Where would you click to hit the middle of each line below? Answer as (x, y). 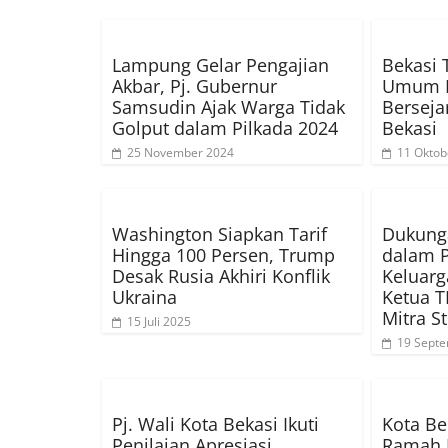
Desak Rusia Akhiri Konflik (221, 276)
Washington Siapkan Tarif (219, 234)
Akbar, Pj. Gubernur (194, 86)
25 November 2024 (180, 153)
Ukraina (144, 297)
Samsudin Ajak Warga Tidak (228, 107)
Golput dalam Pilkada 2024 (225, 128)
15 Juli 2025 (159, 322)
